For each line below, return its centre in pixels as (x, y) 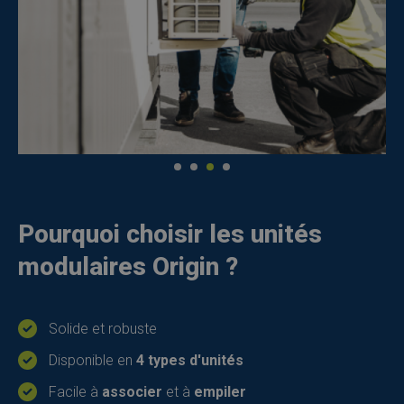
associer (132, 392)
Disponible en (92, 360)
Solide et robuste (103, 329)
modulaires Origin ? (128, 266)
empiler (220, 392)
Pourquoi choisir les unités (170, 234)
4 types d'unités (190, 360)
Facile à (75, 392)
